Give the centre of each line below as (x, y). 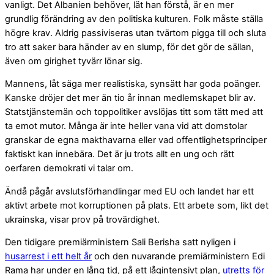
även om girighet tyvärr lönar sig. (74, 61)
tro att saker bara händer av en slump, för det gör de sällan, (129, 47)
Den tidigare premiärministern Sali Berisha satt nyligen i (120, 243)
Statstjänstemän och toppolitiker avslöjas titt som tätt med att (134, 112)
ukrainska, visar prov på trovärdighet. (82, 219)
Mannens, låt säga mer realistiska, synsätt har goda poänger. (133, 84)
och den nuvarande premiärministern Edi (178, 257)
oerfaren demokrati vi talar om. (69, 168)
